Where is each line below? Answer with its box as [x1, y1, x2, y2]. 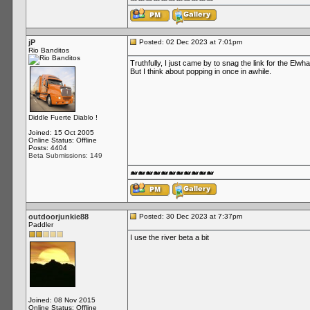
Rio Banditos [28, 46, 69, 54]
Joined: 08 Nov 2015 [28, 296, 95, 304]
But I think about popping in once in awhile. [129, 67, 271, 75]
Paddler [28, 221, 53, 228]
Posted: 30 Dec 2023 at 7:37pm [136, 212, 242, 220]
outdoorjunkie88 [28, 212, 89, 221]
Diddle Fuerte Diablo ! [28, 113, 98, 121]
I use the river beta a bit [129, 233, 209, 241]
